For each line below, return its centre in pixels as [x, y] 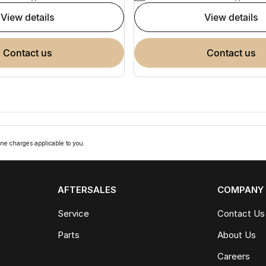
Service [73, 213]
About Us [237, 235]
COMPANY [241, 189]
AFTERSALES [87, 189]
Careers [234, 256]
